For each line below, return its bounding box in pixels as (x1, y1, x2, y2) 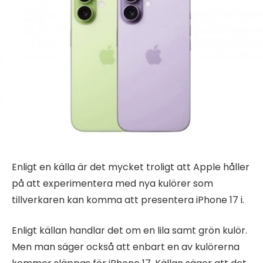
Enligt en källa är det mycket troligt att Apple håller (12, 160, 249, 174)
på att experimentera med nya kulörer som (12, 176, 213, 190)
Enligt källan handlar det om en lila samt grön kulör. (12, 224, 247, 238)
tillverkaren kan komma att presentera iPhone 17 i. (12, 193, 244, 207)
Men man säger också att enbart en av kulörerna (12, 240, 240, 254)
